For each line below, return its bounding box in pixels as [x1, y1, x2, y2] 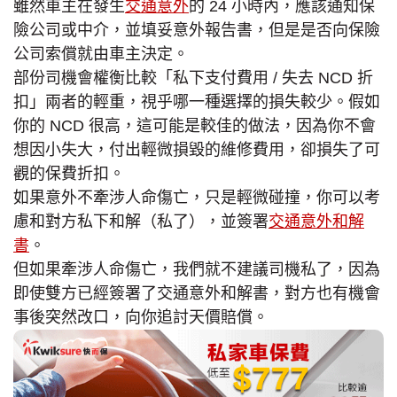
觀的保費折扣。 [13, 164, 125, 183]
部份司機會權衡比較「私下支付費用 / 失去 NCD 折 [13, 68, 373, 87]
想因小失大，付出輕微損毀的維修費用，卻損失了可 [13, 140, 380, 159]
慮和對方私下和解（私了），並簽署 [13, 212, 269, 230]
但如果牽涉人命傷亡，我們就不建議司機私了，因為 [13, 260, 380, 278]
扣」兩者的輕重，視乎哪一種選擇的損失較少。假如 [13, 92, 380, 111]
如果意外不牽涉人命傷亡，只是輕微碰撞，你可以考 [13, 188, 380, 206]
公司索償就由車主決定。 [13, 44, 189, 63]
